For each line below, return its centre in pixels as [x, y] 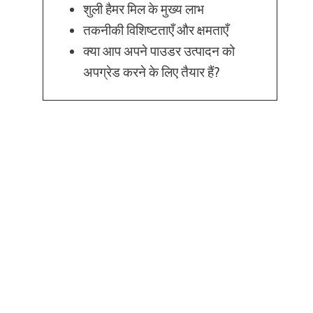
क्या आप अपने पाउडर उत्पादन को [159, 51]
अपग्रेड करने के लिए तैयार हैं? [152, 72]
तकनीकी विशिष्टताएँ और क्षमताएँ [156, 30]
